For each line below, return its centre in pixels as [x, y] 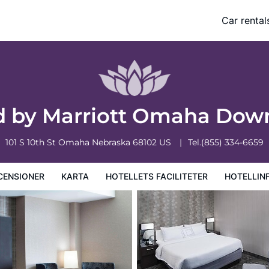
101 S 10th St [32, 142]
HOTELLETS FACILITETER [157, 176]
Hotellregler [137, 28]
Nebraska [112, 142]
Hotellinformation [72, 28]
